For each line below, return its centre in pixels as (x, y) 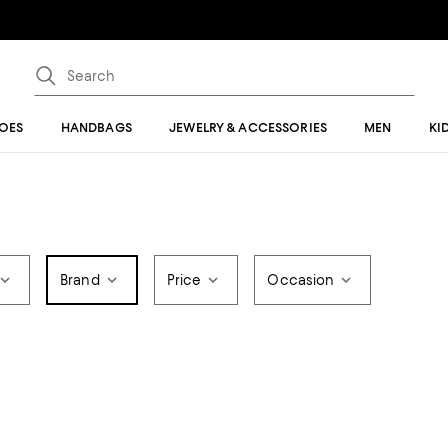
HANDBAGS (96, 127)
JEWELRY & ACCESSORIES (248, 127)
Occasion (301, 280)
